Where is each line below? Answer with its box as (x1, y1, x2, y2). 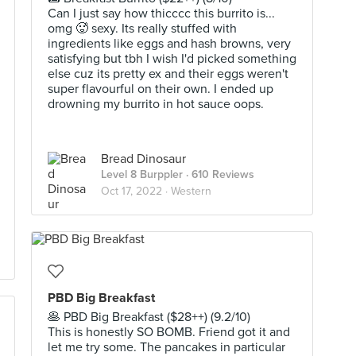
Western (171, 184, 211, 198)
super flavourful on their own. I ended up (48, 81, 273, 97)
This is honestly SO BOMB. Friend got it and (48, 324, 290, 340)
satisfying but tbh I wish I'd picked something (48, 51, 296, 67)
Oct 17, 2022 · (101, 184, 171, 198)
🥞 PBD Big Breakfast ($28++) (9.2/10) (48, 309, 250, 325)
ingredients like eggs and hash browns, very (48, 36, 291, 52)
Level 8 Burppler (101, 168, 183, 181)
